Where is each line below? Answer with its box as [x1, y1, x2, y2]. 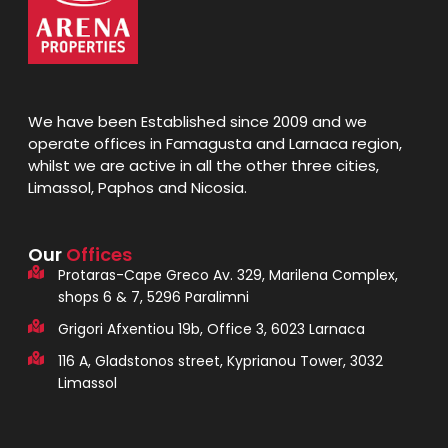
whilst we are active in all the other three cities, [27, 155, 379, 177]
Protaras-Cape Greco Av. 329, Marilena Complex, [57, 265, 398, 286]
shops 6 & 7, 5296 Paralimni [57, 287, 249, 308]
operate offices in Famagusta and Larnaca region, [27, 133, 402, 155]
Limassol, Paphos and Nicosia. [27, 177, 247, 199]
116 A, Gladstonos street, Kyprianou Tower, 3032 [57, 351, 383, 372]
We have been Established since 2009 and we [27, 111, 367, 133]
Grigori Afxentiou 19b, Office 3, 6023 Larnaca [57, 319, 365, 340]
